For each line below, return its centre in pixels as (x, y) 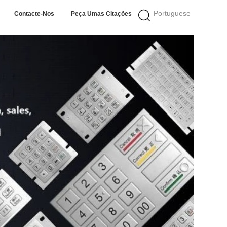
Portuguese (172, 13)
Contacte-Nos (34, 14)
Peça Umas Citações (101, 14)
